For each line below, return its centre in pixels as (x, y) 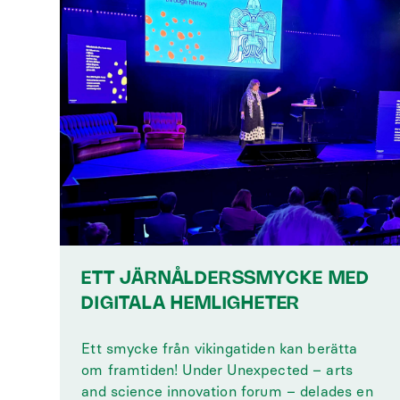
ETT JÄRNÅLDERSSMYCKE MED (225, 279)
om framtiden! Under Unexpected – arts (217, 370)
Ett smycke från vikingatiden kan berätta (220, 349)
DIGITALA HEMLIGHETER (191, 304)
